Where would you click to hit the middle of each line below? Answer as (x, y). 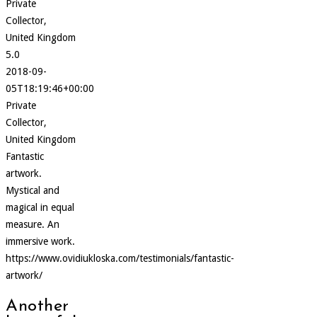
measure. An (33, 224)
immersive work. (40, 241)
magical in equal (40, 207)
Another (38, 306)
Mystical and (33, 190)
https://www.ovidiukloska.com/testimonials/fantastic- (120, 258)
